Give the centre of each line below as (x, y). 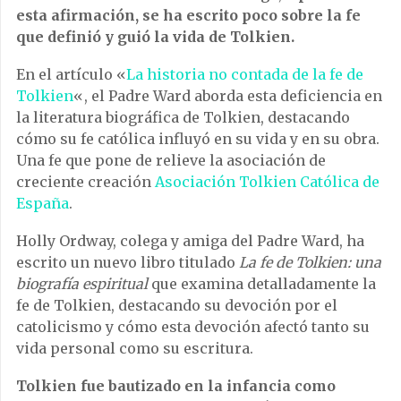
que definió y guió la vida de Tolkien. (155, 37)
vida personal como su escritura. (135, 349)
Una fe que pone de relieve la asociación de (171, 161)
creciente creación (85, 182)
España (43, 204)
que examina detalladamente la (262, 284)
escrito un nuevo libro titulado (128, 263)
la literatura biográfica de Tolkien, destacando (183, 118)
